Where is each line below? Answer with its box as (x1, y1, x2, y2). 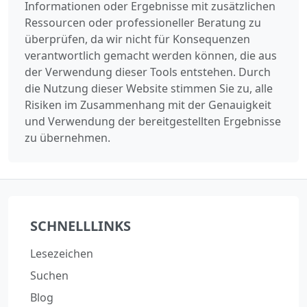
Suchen (30, 268, 69, 284)
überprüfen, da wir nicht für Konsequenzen (25, 32, 250, 47)
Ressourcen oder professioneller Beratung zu (25, 15, 261, 31)
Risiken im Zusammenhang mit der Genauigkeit (25, 97, 271, 113)
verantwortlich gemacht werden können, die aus (25, 48, 277, 64)
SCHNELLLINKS (30, 217, 131, 236)
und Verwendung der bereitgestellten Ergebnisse (25, 114, 281, 130)
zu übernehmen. (25, 130, 110, 146)
